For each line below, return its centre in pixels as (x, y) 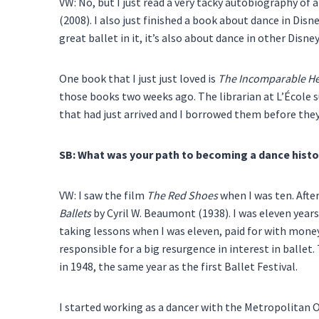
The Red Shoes (182, 195)
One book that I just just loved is (138, 78)
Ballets (75, 213)
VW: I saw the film (103, 195)
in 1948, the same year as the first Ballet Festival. (179, 266)
